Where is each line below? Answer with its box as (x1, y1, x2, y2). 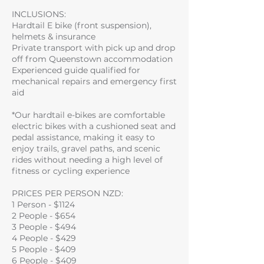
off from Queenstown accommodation (12, 54, 173, 64)
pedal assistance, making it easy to (12, 132, 155, 143)
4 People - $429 (12, 233, 76, 243)
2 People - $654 (12, 210, 75, 221)
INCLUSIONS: (12, 9, 66, 19)
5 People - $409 (12, 244, 76, 255)
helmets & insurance (12, 31, 95, 42)
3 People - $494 (12, 222, 76, 232)
